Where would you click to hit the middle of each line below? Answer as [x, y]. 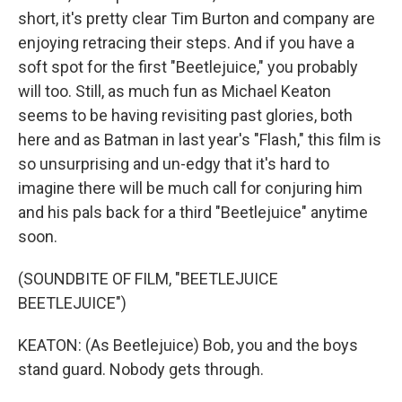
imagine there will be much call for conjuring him [190, 188]
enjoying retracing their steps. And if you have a [186, 43]
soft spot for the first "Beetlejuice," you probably [188, 67]
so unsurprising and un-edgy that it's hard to [174, 164]
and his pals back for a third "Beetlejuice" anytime [193, 213]
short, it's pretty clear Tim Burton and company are [197, 19]
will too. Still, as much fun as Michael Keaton [175, 92]
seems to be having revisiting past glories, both [185, 116]
